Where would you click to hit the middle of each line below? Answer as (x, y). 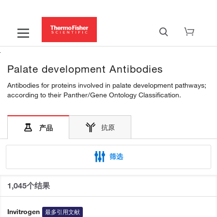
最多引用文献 (62, 212)
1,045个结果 (29, 186)
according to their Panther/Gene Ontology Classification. (94, 95)
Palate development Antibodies (85, 69)
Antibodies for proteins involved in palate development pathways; (107, 85)
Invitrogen (23, 212)
